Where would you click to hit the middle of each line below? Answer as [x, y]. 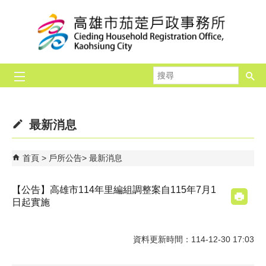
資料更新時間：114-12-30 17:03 [194, 239]
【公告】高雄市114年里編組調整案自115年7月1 [114, 190]
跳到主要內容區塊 [39, 11]
